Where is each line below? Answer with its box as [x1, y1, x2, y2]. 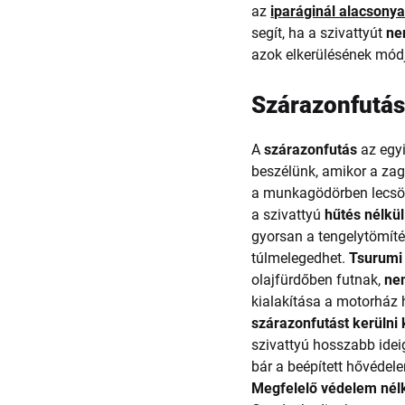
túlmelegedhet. [251, 250, 350, 267]
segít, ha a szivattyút [251, 24, 387, 42]
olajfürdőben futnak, [251, 271, 385, 288]
